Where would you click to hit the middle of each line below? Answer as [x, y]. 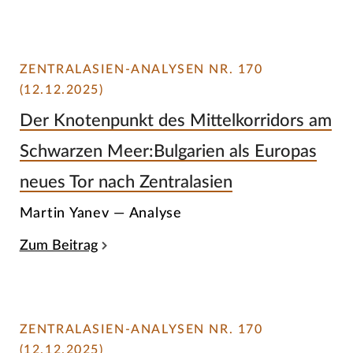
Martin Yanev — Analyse [100, 214]
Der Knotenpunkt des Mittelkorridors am [175, 120]
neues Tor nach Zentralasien [126, 182]
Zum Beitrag [58, 245]
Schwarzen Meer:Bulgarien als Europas [168, 151]
